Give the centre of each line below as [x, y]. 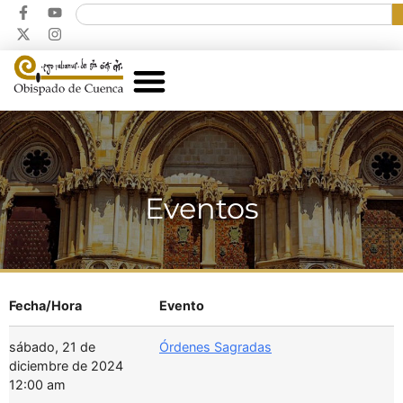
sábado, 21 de [52, 347]
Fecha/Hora [45, 306]
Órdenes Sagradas [215, 347]
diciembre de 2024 [66, 366]
